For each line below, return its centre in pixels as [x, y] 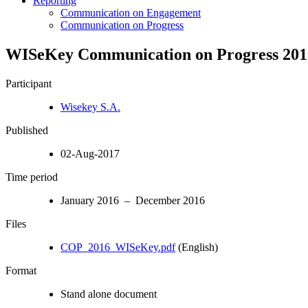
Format [21, 270]
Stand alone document [109, 294]
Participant [29, 83]
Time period [32, 177]
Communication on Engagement [131, 12]
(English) [197, 247]
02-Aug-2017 [90, 153]
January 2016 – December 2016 [133, 200]
